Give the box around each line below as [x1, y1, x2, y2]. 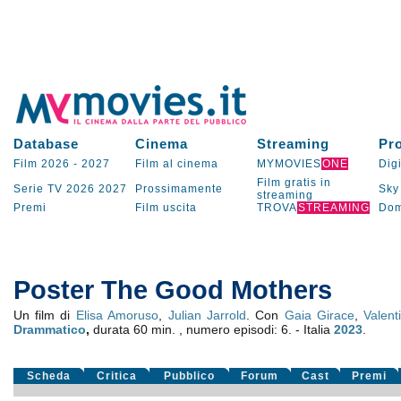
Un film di [13, 308, 76, 322]
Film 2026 [13, 158, 70, 170]
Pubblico [163, 370, 215, 382]
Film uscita [134, 201, 197, 214]
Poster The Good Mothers [13, 276, 332, 304]
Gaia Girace [284, 308, 355, 322]
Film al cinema [134, 158, 218, 170]
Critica [96, 370, 137, 382]
